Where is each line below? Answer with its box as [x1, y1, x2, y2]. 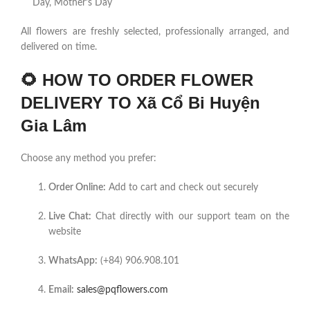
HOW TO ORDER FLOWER [42, 71, 253, 90]
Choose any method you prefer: [21, 154, 156, 164]
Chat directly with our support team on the [91, 212, 290, 222]
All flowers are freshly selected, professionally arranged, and [21, 27, 289, 37]
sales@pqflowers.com [77, 285, 168, 295]
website [48, 227, 81, 237]
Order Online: [48, 183, 106, 193]
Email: [48, 285, 74, 295]
